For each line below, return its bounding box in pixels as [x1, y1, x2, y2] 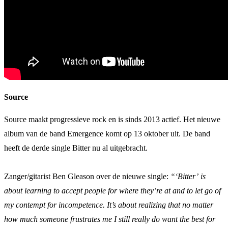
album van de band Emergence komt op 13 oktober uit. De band [4, 129, 210, 138]
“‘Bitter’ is [170, 172, 206, 181]
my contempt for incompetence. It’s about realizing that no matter [4, 200, 213, 209]
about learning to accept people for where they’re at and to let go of [4, 186, 221, 195]
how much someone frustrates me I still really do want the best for [4, 214, 215, 223]
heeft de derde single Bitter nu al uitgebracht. [4, 143, 148, 152]
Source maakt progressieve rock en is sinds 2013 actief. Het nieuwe [4, 115, 220, 124]
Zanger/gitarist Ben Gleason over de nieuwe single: [4, 172, 170, 181]
